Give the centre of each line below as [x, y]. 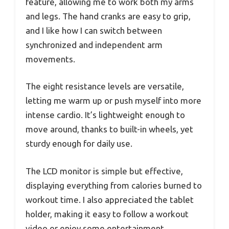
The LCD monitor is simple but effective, [104, 171]
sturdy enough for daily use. [79, 144]
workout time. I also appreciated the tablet [110, 199]
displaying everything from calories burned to [114, 185]
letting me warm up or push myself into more [113, 101]
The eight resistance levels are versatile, [105, 86]
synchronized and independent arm [94, 44]
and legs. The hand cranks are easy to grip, [108, 16]
